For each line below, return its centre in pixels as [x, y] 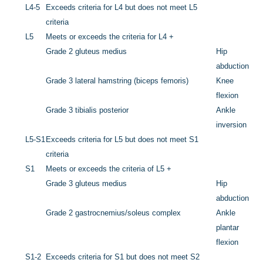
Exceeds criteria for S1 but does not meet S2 [123, 257]
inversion [232, 125]
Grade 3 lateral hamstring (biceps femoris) [117, 81]
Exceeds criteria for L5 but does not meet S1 [122, 140]
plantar [228, 228]
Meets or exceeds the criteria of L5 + [109, 169]
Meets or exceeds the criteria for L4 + [110, 37]
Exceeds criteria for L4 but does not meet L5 [122, 8]
